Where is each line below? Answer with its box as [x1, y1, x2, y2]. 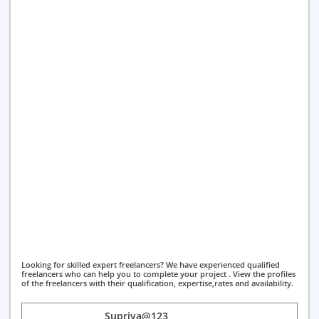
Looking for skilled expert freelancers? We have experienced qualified [21, 259, 280, 270]
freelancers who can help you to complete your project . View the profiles [21, 268, 296, 279]
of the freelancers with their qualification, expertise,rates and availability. [21, 278, 293, 288]
